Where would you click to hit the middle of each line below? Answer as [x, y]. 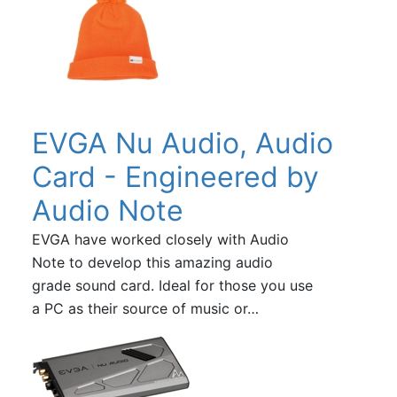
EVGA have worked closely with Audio [160, 239]
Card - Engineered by [175, 176]
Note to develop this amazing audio [152, 262]
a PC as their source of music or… [145, 308]
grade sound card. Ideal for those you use [172, 285]
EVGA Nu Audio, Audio [182, 143]
